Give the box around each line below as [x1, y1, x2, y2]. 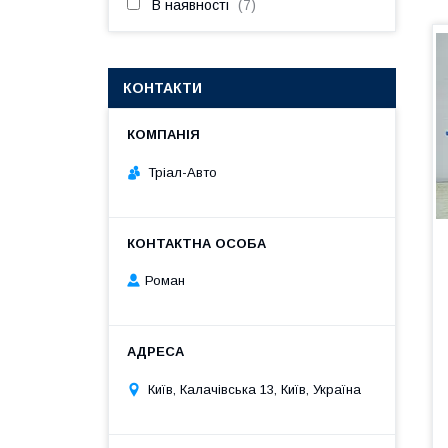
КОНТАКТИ [123, 80, 202, 96]
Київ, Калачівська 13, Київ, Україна [148, 381, 361, 397]
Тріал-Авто [148, 164, 217, 180]
